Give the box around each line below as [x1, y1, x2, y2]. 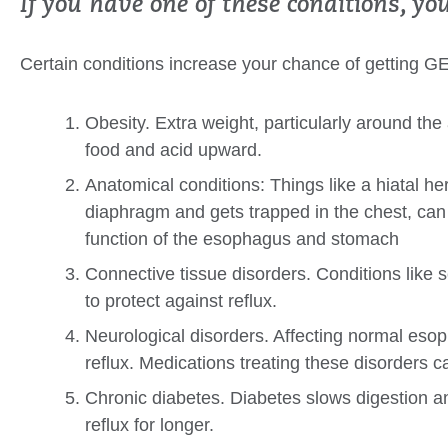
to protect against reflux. [85, 291, 277, 312]
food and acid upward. [85, 140, 262, 161]
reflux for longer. [85, 415, 214, 436]
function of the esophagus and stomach [85, 229, 399, 250]
